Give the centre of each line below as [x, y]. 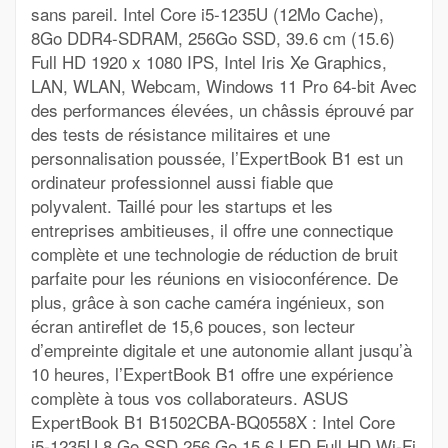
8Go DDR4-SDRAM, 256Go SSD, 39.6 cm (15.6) [213, 37]
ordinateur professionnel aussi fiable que [182, 181]
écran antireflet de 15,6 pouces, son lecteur [193, 325]
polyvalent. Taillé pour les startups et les [182, 205]
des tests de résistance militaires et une [180, 133]
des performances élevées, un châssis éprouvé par [222, 109]
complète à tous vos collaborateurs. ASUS [189, 397]
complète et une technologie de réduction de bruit [214, 253]
